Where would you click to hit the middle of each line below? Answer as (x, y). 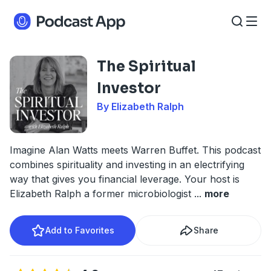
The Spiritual (146, 67)
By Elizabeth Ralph (140, 106)
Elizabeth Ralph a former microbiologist (102, 194)
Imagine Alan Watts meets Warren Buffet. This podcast (135, 150)
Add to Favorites (80, 230)
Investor (129, 88)
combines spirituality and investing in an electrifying (127, 165)
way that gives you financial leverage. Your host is (125, 179)
